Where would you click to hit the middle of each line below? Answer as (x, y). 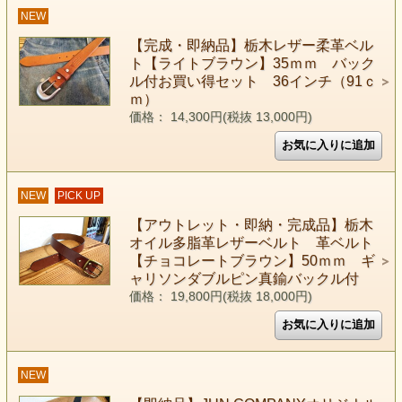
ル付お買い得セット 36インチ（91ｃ (253, 81)
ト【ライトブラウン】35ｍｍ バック (252, 63)
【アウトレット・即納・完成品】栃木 (251, 225)
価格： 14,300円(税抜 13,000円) (220, 117)
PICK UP (79, 196)
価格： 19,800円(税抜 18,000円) (220, 297)
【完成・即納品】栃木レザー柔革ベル (251, 45)
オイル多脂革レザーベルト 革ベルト (251, 243)
